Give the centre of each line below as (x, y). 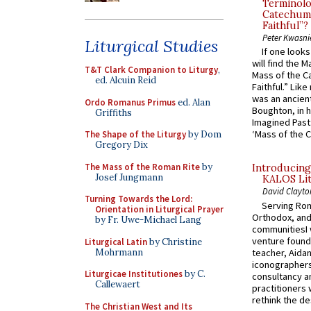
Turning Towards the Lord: (138, 199)
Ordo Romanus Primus (130, 102)
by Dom (204, 134)
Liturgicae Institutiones (134, 274)
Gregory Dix (121, 145)
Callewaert (118, 284)
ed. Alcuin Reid (126, 80)
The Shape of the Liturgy (135, 134)
